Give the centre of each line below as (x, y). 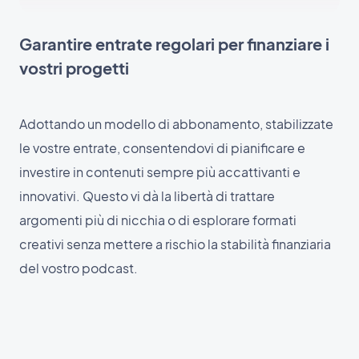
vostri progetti (74, 68)
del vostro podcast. (79, 268)
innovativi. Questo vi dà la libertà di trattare (147, 196)
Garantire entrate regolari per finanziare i (174, 44)
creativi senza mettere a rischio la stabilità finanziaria (175, 244)
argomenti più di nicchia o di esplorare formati (158, 220)
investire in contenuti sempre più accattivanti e (160, 172)
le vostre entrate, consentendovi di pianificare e (162, 148)
